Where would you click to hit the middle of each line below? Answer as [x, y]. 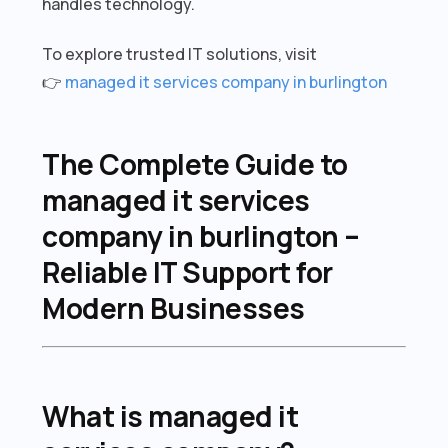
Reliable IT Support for [187, 271]
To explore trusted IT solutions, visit [180, 53]
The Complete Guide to [195, 163]
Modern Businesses [173, 307]
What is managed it [170, 415]
